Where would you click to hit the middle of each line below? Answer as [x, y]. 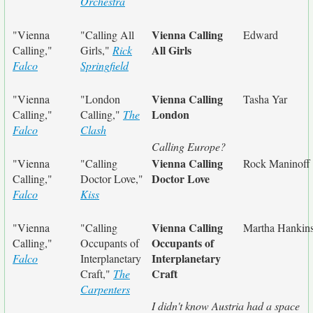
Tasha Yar [265, 99]
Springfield [104, 65]
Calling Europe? [189, 146]
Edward [261, 35]
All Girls [172, 50]
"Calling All [107, 35]
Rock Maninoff [277, 163]
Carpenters [105, 289]
